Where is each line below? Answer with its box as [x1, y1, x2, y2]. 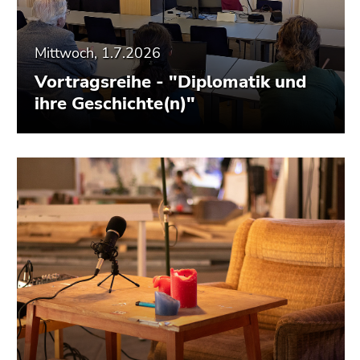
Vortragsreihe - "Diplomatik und [35, 70, 306, 94]
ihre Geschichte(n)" [35, 92, 195, 116]
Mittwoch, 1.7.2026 [35, 43, 161, 63]
